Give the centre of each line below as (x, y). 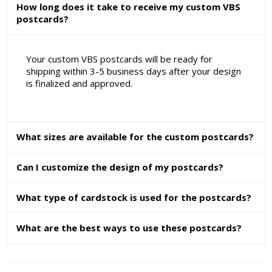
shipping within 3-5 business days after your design (133, 71)
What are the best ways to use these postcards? (129, 228)
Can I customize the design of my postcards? (120, 167)
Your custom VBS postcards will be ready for (119, 59)
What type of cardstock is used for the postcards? (134, 198)
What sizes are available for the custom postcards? (135, 137)
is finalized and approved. (79, 83)
